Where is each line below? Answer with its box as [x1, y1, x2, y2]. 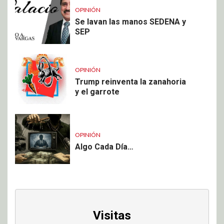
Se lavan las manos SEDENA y [75, 16, 186, 26]
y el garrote [75, 86, 119, 96]
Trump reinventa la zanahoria [75, 76, 186, 86]
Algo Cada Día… [75, 141, 133, 151]
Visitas [93, 208, 131, 223]
